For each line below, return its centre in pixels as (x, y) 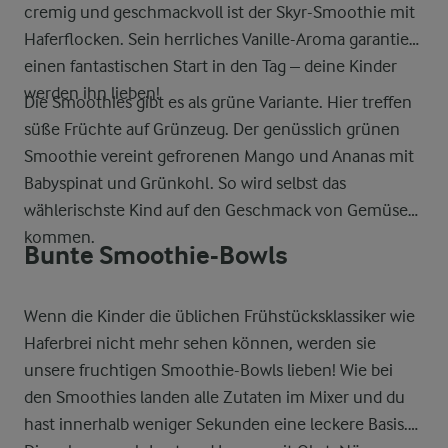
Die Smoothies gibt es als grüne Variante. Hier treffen (218, 102)
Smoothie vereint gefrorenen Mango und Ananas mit (219, 156)
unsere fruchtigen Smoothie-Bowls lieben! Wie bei (208, 370)
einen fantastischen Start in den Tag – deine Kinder (210, 66)
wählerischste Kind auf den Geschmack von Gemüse (216, 210)
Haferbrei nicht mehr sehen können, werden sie (200, 343)
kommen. (59, 237)
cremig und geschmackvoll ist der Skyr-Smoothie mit (219, 12)
